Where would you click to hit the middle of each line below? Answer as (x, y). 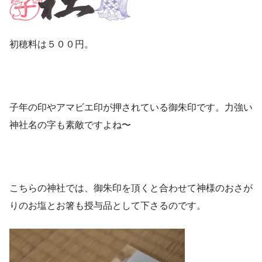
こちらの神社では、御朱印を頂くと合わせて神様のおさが (131, 188)
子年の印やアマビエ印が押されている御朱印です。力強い (131, 108)
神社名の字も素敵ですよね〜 (70, 125)
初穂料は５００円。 (51, 44)
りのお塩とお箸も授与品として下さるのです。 (108, 206)
